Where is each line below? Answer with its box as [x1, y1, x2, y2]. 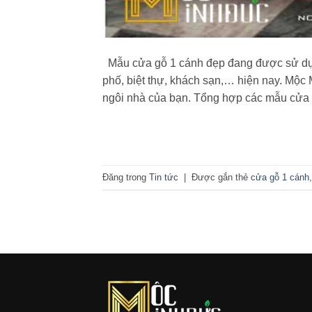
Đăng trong [102, 171, 149, 182]
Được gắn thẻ [192, 171, 251, 182]
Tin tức [149, 171, 178, 182]
